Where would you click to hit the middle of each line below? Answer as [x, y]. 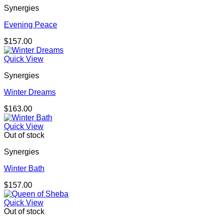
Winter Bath [24, 169]
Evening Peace [31, 25]
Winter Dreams [30, 92]
